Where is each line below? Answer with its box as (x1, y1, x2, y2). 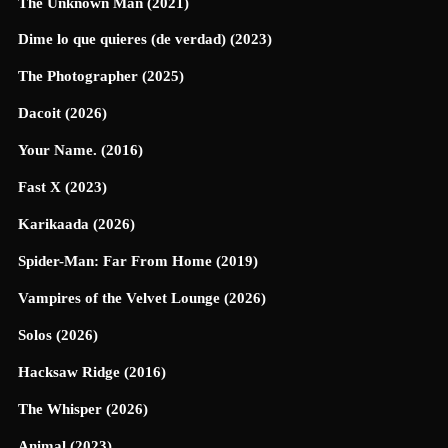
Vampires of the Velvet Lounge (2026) (18, 290, 266, 306)
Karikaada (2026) (18, 216, 135, 233)
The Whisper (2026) (18, 400, 148, 417)
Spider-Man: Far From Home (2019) (18, 253, 258, 270)
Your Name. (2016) (18, 142, 143, 159)
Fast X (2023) (18, 179, 107, 196)
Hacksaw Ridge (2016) (18, 363, 166, 380)
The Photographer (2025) (18, 68, 184, 85)
